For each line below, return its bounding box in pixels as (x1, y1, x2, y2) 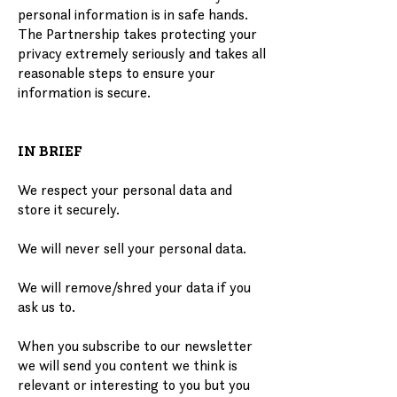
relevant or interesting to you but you (18, 376, 250, 393)
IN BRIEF (18, 142, 82, 160)
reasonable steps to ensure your (18, 64, 215, 82)
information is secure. (18, 83, 151, 101)
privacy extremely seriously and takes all (18, 44, 266, 62)
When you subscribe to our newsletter (18, 337, 253, 354)
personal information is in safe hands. (18, 5, 248, 23)
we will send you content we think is (18, 356, 237, 374)
